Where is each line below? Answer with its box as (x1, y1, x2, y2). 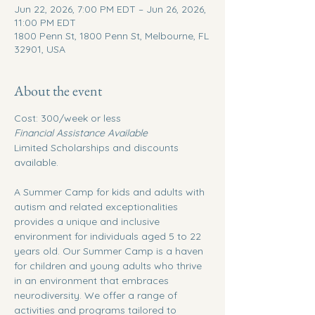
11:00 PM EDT (14, 16, 76, 29)
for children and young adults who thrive (14, 259, 205, 272)
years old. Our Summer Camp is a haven (14, 245, 206, 257)
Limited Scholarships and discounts (14, 141, 181, 154)
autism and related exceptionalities (14, 200, 181, 213)
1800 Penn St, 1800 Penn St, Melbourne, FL (14, 30, 209, 42)
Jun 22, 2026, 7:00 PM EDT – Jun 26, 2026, (14, 3, 206, 15)
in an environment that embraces (14, 274, 172, 287)
